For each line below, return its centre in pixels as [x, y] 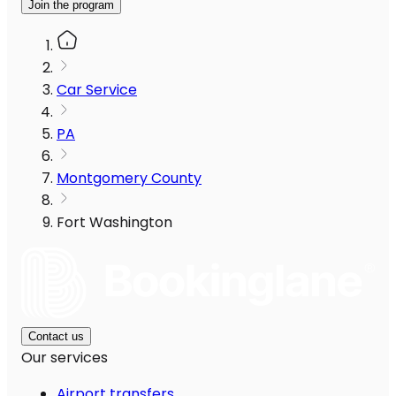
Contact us [56, 337]
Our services [65, 358]
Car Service [97, 90]
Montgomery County [129, 179]
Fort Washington [114, 223]
